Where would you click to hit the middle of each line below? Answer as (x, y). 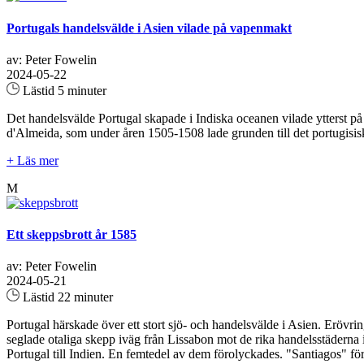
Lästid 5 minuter (63, 90)
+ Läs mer (32, 160)
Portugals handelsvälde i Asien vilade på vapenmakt (149, 28)
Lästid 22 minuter (66, 297)
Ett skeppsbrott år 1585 (71, 235)
